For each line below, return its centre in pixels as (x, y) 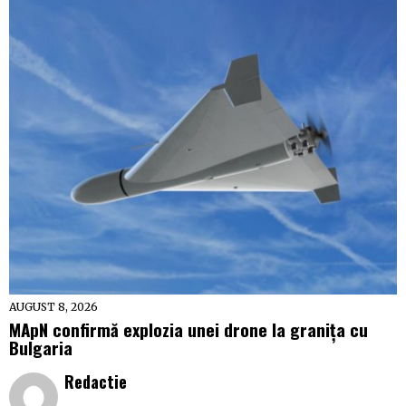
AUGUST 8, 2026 (53, 307)
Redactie (96, 382)
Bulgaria (41, 348)
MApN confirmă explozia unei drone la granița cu (188, 329)
